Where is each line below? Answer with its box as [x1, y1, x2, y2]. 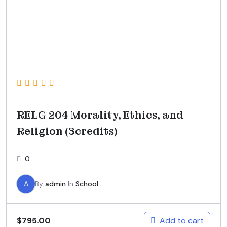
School [75, 179, 98, 188]
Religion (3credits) [17, 124, 118, 138]
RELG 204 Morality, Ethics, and [17, 108, 183, 122]
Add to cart [160, 215, 204, 226]
